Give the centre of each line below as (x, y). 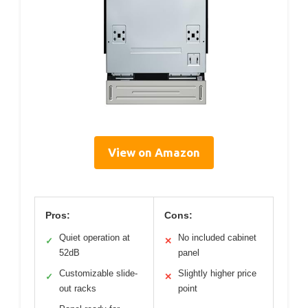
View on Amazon (154, 153)
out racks (78, 289)
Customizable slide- (98, 274)
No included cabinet (217, 238)
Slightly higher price (217, 274)
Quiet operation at (95, 238)
